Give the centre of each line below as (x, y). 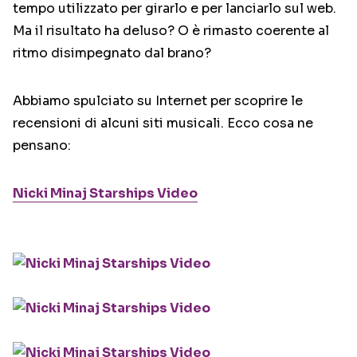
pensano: (42, 146)
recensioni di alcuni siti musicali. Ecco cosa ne (163, 124)
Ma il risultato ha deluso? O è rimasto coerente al (171, 31)
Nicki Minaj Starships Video (105, 194)
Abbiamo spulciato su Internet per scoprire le (158, 101)
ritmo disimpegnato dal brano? (112, 53)
